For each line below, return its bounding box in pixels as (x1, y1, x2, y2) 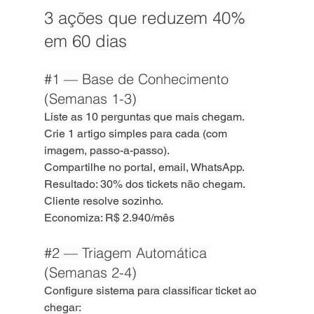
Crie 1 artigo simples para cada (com (43, 127, 230, 140)
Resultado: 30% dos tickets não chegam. (43, 177, 247, 191)
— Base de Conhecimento (59, 70, 233, 88)
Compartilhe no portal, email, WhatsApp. (43, 161, 245, 174)
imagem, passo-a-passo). (43, 144, 170, 157)
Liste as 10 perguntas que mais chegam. (43, 110, 245, 123)
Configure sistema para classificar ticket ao (43, 284, 259, 297)
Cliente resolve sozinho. (43, 194, 163, 207)
